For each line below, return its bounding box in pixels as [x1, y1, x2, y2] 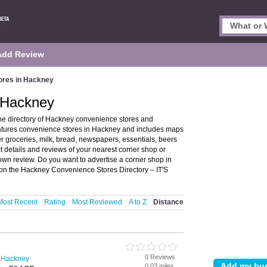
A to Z [129, 198, 147, 206]
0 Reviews [145, 253, 175, 260]
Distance [153, 198, 184, 206]
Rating [44, 198, 66, 206]
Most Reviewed [72, 198, 122, 206]
